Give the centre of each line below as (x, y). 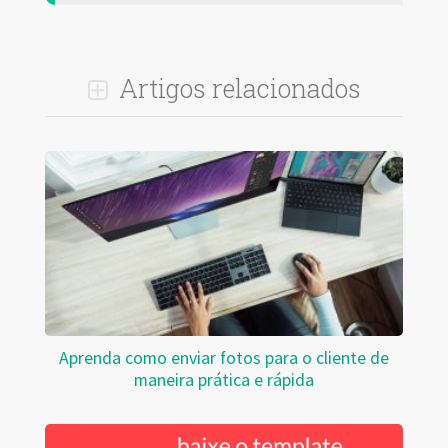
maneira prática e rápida (224, 379)
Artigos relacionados (236, 88)
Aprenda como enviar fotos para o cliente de (224, 357)
